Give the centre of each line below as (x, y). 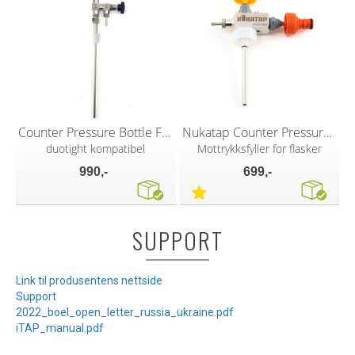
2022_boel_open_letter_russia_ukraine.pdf (125, 313)
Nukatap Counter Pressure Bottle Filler (327, 133)
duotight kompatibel (96, 149)
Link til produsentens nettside (89, 281)
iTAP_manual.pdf (60, 328)
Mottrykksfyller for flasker (259, 149)
